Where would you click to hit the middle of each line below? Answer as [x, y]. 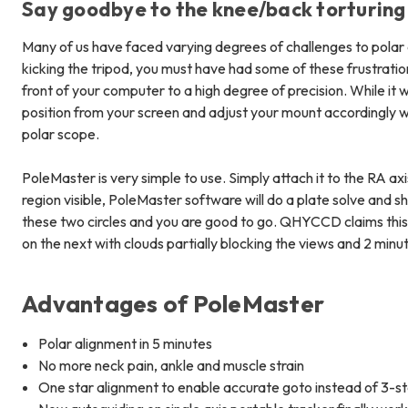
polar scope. [62, 133]
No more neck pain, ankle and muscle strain [172, 365]
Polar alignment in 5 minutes [126, 343]
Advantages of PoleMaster [173, 303]
